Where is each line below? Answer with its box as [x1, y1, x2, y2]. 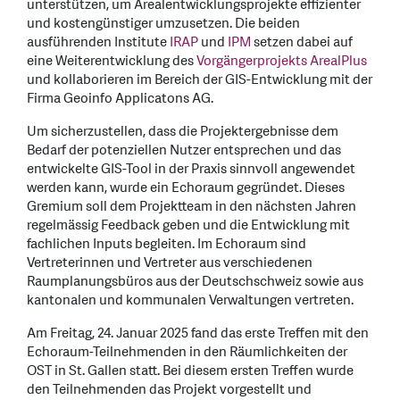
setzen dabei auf [251, 33, 353, 53]
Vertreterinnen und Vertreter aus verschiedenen [27, 254, 312, 273]
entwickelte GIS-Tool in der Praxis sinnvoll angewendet [27, 160, 355, 179]
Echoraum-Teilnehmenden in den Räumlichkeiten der [27, 343, 347, 362]
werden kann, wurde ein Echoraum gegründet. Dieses [27, 179, 345, 198]
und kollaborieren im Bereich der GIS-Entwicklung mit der [27, 71, 372, 90]
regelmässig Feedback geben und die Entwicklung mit [27, 216, 350, 236]
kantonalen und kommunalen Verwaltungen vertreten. [27, 291, 356, 311]
